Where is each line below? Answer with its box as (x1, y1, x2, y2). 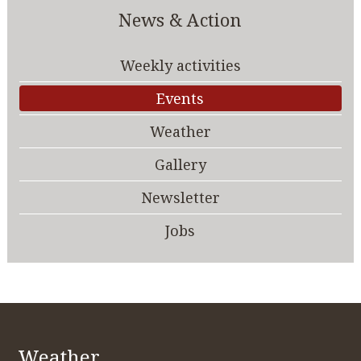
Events (156, 89, 205, 109)
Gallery (154, 155, 206, 175)
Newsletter (140, 188, 220, 208)
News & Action (118, 7, 243, 32)
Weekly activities (119, 56, 241, 76)
